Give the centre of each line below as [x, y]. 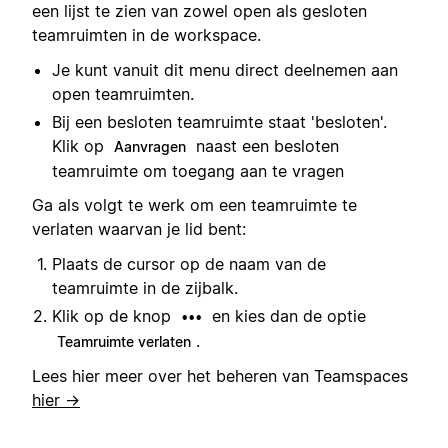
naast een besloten [265, 145]
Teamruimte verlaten [124, 341]
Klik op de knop [114, 315]
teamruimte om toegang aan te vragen [198, 170]
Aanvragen [150, 146]
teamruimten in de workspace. [146, 35]
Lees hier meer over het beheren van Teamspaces [220, 375]
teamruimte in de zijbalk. [145, 287]
